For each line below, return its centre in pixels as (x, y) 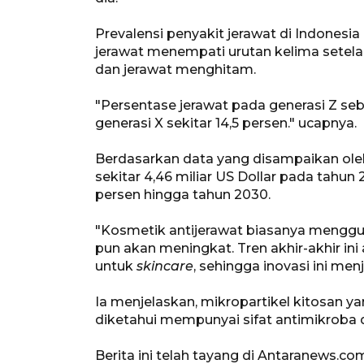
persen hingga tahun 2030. (183, 194)
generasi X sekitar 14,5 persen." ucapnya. (226, 123)
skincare (165, 266)
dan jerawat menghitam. (175, 69)
